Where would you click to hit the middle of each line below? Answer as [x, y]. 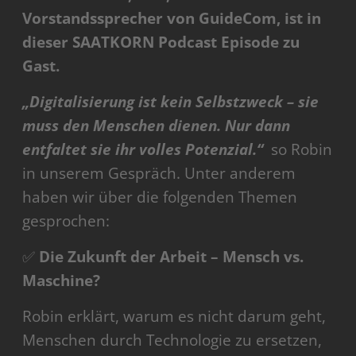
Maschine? [62, 281]
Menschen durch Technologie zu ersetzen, [172, 341]
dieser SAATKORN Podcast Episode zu [161, 43]
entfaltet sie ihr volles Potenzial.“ [143, 150]
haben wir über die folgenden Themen [160, 197]
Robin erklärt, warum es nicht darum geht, [174, 317]
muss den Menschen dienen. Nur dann [157, 126]
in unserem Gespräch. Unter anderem [159, 174]
